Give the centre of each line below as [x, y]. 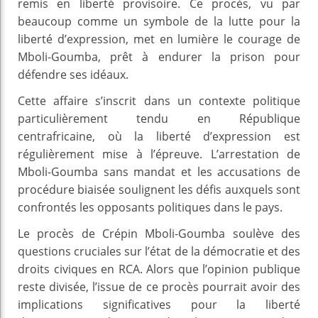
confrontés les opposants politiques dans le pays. [150, 207]
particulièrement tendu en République [159, 118]
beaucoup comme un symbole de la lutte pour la [159, 21]
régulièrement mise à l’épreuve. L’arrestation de [159, 154]
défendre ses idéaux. [73, 74]
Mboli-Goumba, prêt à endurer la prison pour [159, 56]
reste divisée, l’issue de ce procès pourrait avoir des [159, 286]
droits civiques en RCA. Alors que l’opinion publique [159, 269]
